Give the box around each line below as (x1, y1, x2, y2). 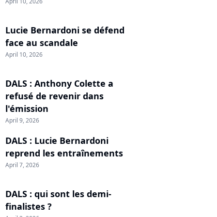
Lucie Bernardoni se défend (5, 24, 124, 36)
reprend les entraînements (5, 147, 123, 159)
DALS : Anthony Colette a (5, 77, 113, 89)
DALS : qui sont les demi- (5, 187, 111, 200)
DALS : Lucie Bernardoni (5, 134, 108, 146)
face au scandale (5, 36, 78, 48)
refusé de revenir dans (5, 90, 104, 102)
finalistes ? (5, 200, 52, 212)
